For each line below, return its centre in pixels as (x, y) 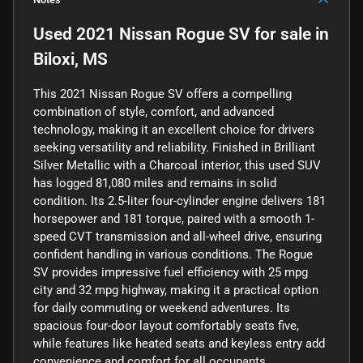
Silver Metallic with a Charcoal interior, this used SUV (177, 165)
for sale (281, 34)
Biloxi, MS (70, 59)
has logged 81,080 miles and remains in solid (155, 183)
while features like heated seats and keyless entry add (179, 343)
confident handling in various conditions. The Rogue (173, 254)
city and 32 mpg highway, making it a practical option (176, 290)
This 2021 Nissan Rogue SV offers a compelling (162, 94)
